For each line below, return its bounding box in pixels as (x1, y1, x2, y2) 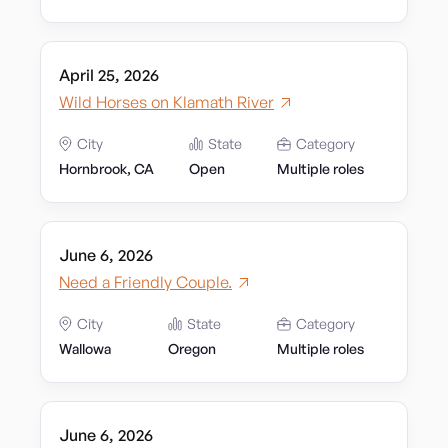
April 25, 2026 (59, 65, 159, 85)
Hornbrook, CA (59, 160, 154, 177)
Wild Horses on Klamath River (59, 92, 274, 112)
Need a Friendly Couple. (59, 272, 232, 292)
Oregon (167, 340, 216, 357)
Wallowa (59, 340, 111, 357)
